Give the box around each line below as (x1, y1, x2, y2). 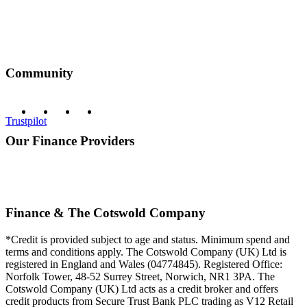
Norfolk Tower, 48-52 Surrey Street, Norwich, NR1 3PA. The (5, 271, 275, 283)
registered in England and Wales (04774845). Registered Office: (5, 258, 282, 271)
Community (5, 65, 73, 80)
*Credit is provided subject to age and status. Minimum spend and (5, 234, 290, 246)
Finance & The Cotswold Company (5, 206, 206, 221)
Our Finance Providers (5, 133, 134, 148)
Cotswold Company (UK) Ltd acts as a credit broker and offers (5, 283, 278, 295)
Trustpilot (5, 115, 47, 127)
